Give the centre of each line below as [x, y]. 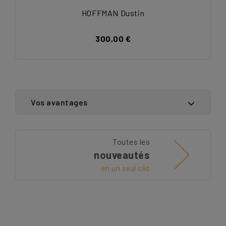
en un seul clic [126, 168]
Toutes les [131, 141]
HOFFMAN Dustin [113, 13]
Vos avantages [59, 102]
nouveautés [122, 155]
